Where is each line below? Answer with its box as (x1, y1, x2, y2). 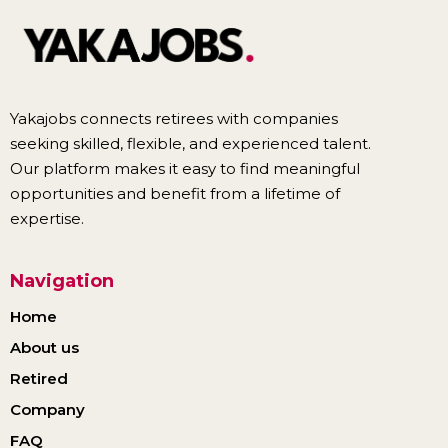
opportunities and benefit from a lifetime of (10, 184, 340, 204)
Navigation (10, 270, 114, 293)
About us (10, 338, 79, 358)
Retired (10, 369, 68, 389)
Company (10, 400, 85, 420)
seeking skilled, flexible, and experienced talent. (10, 134, 371, 154)
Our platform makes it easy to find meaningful (10, 159, 360, 179)
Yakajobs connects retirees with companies (10, 109, 338, 129)
